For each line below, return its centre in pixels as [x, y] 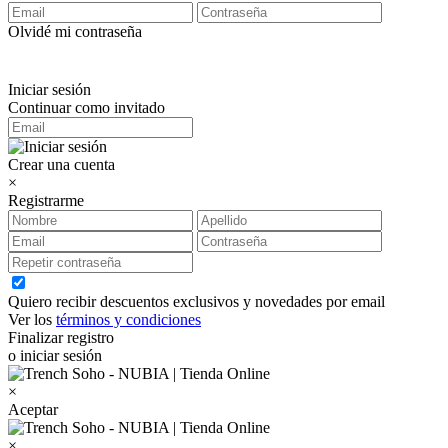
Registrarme [46, 201]
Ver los [32, 320]
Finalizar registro [61, 338]
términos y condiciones [128, 320]
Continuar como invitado [86, 108]
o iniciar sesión [55, 356]
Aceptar [33, 410]
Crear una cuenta [61, 165]
